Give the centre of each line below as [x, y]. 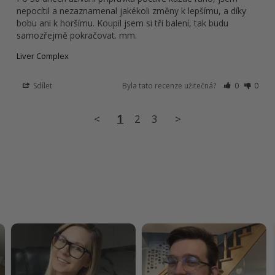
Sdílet [42, 86]
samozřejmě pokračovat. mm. [77, 36]
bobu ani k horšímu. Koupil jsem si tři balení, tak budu [122, 23]
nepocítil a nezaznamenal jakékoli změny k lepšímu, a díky [131, 11]
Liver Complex [43, 56]
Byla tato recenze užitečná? [170, 86]
